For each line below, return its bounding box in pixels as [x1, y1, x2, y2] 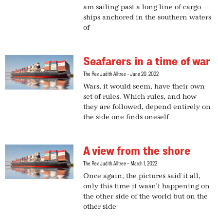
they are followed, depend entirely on [83, 103, 211, 111]
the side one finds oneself [83, 113, 169, 122]
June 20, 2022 [129, 71, 159, 77]
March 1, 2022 [129, 160, 158, 167]
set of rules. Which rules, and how [83, 93, 197, 101]
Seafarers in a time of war [83, 54, 211, 68]
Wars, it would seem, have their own [83, 83, 205, 91]
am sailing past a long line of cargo [83, 3, 201, 12]
